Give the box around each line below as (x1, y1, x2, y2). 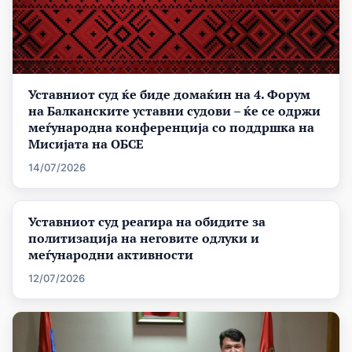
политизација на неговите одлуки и (28, 229, 259, 247)
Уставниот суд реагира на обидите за (28, 213, 266, 231)
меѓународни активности (28, 246, 193, 264)
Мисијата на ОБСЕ (28, 135, 144, 153)
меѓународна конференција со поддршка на (28, 119, 314, 137)
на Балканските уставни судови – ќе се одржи (28, 102, 321, 120)
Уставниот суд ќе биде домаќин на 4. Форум (28, 86, 310, 104)
